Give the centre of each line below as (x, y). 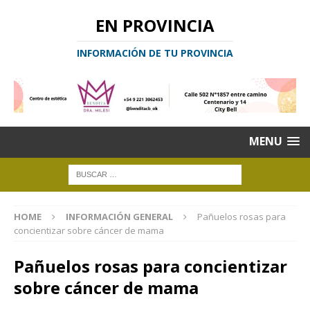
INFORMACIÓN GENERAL (119, 217)
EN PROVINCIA (155, 25)
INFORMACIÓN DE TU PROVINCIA (155, 53)
